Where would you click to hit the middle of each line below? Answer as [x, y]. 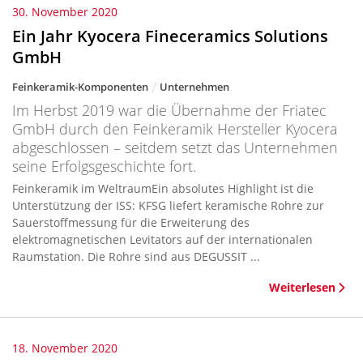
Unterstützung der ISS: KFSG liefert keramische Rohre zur [168, 205]
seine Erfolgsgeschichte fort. [104, 166]
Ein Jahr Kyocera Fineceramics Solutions [170, 36]
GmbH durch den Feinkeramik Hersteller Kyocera [175, 129]
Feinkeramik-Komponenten [80, 87]
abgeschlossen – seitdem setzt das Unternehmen [175, 147]
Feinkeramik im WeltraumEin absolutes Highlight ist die [163, 188]
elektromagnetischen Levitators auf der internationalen [162, 239]
